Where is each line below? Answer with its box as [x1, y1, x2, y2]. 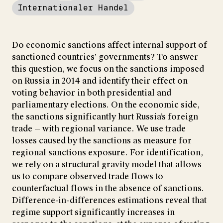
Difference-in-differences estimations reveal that [12, 195, 207, 206]
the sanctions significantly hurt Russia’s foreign [12, 111, 198, 122]
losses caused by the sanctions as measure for [12, 135, 192, 146]
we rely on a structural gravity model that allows [12, 159, 202, 170]
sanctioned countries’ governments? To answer [12, 51, 198, 62]
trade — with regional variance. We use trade [12, 123, 186, 134]
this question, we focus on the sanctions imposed [12, 63, 204, 74]
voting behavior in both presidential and [12, 87, 171, 98]
